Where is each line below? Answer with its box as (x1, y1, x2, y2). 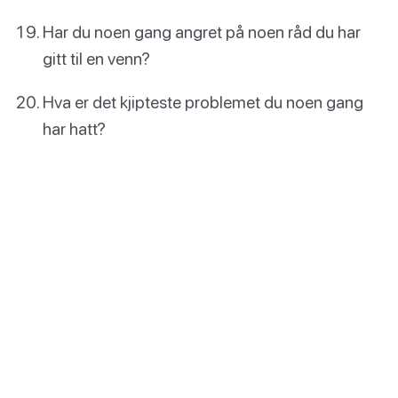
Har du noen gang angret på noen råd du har (43, 20, 361, 42)
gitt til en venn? (43, 47, 150, 68)
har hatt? (43, 118, 106, 139)
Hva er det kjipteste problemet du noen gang (43, 92, 363, 113)
